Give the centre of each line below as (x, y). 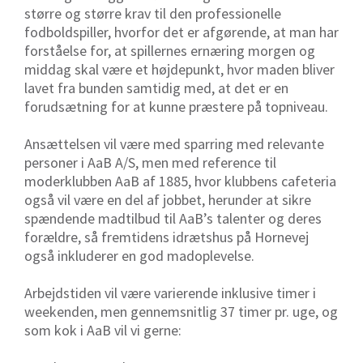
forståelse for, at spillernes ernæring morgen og (170, 50)
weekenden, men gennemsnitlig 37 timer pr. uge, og (181, 311)
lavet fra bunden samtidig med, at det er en (156, 88)
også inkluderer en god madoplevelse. (139, 255)
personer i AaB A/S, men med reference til (150, 162)
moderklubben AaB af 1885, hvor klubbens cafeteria (180, 181)
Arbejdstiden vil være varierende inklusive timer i (170, 293)
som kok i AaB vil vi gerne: (103, 330)
